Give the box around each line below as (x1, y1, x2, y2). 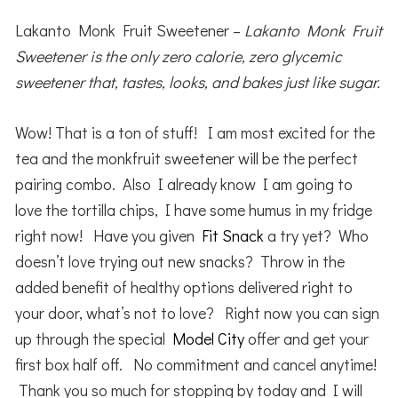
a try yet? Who (264, 224, 370, 246)
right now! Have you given (15, 224, 203, 246)
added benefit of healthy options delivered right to (15, 275, 354, 298)
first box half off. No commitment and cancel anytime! (15, 353, 378, 375)
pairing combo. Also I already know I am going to (15, 172, 354, 195)
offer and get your (244, 327, 370, 349)
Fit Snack (202, 224, 265, 246)
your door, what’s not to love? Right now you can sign (15, 301, 380, 323)
